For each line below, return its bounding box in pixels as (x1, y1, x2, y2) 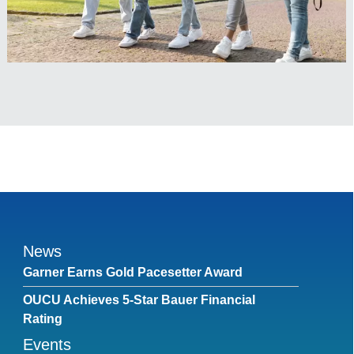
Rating (22, 312, 62, 326)
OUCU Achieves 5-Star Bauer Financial (22, 293, 255, 307)
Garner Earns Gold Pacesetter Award (22, 265, 243, 280)
